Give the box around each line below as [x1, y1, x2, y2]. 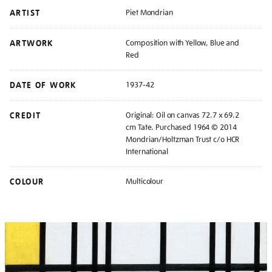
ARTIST [10, 7, 41, 19]
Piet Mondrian [126, 7, 173, 18]
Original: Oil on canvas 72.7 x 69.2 [126, 109, 239, 120]
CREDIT [10, 109, 41, 121]
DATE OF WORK [10, 79, 76, 91]
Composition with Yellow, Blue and [126, 37, 240, 48]
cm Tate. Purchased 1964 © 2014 [126, 121, 237, 132]
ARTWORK [10, 37, 53, 49]
